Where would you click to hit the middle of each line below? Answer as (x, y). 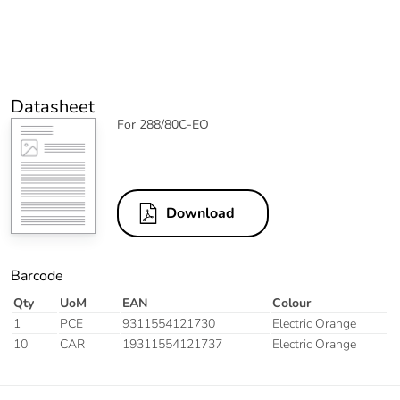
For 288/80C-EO (163, 125)
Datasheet (53, 107)
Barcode (37, 276)
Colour (292, 304)
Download (200, 214)
